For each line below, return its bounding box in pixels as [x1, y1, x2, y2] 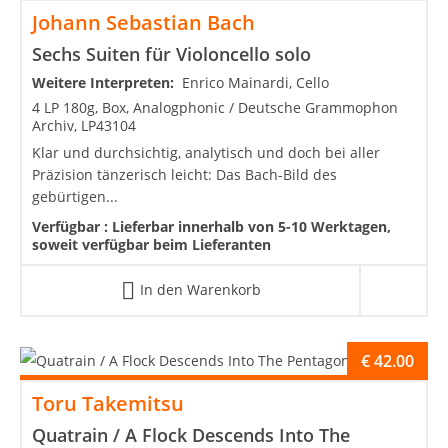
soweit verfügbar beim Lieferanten [32, 234, 271, 254]
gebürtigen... [32, 186, 118, 206]
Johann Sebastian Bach [32, 8, 255, 36]
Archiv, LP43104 [32, 115, 136, 135]
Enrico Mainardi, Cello [182, 72, 329, 92]
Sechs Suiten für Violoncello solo [32, 41, 311, 66]
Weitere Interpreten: [32, 72, 182, 92]
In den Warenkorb [139, 279, 261, 299]
